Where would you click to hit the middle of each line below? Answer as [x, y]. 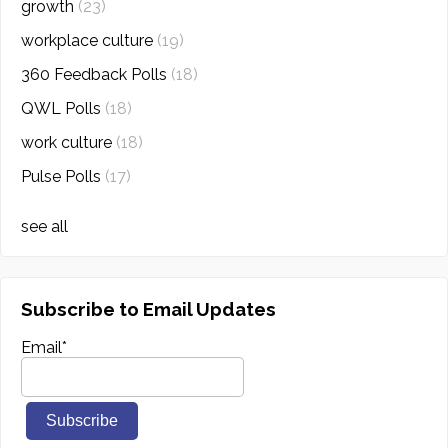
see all [44, 226]
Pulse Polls [63, 176]
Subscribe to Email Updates [148, 308]
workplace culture [89, 40]
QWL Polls [63, 108]
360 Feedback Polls [96, 74]
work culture [68, 142]
